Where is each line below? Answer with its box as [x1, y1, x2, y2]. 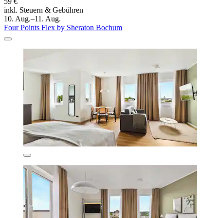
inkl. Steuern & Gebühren [4, 5, 83, 14]
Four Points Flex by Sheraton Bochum [4, 23, 122, 32]
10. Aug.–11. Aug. [4, 14, 61, 23]
